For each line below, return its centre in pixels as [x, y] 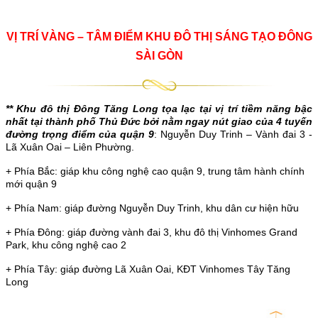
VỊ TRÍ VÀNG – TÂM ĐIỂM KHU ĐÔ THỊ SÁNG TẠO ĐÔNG [159, 37]
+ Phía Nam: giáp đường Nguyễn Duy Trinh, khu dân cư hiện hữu [152, 208]
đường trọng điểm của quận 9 [80, 135]
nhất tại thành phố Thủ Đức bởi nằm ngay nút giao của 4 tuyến [159, 122]
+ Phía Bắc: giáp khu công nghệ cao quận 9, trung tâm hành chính [155, 171]
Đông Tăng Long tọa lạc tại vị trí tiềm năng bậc [193, 109]
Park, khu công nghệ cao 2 [66, 245]
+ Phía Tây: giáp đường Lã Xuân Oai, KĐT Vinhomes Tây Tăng [148, 269]
